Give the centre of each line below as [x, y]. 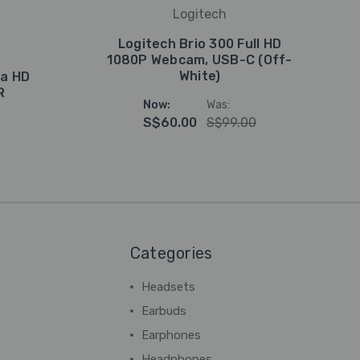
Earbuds [164, 311]
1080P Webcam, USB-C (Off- [200, 60]
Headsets [168, 287]
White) [200, 76]
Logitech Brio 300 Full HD [200, 44]
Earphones [171, 335]
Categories [171, 253]
